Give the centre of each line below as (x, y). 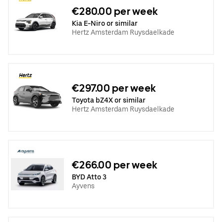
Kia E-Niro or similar (105, 23)
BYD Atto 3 (89, 177)
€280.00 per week (115, 11)
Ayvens (83, 186)
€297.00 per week (114, 88)
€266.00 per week (114, 165)
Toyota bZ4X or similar (109, 100)
